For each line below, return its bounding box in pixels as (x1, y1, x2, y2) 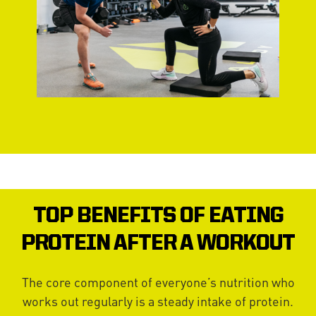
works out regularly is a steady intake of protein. (23, 293, 293, 310)
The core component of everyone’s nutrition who (21, 274, 295, 291)
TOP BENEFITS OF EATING (32, 206, 284, 228)
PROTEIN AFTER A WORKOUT (21, 233, 295, 255)
